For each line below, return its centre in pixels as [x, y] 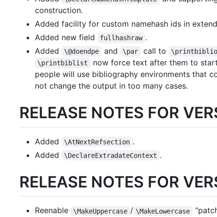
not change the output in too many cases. [111, 86]
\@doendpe [82, 52]
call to [155, 51]
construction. [59, 10]
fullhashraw [121, 38]
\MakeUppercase [101, 211]
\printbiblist [63, 63]
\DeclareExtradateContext [111, 155]
